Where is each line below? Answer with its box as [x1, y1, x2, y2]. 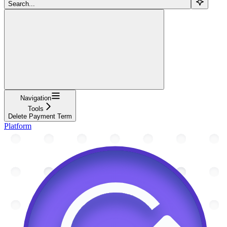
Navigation [20, 94, 51, 102]
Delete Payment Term [8, 112, 72, 120]
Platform [4, 121, 31, 130]
